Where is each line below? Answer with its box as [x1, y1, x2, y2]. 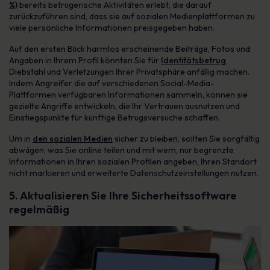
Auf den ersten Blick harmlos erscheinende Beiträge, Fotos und [9, 43, 250, 54]
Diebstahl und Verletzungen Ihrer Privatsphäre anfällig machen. [9, 66, 250, 77]
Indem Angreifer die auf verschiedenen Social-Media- [9, 78, 215, 89]
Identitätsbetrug [161, 55, 226, 66]
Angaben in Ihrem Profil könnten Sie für [9, 55, 161, 66]
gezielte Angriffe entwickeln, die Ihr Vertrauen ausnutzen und [9, 101, 240, 111]
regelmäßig [9, 202, 69, 216]
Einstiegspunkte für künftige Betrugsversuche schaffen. [9, 112, 220, 123]
